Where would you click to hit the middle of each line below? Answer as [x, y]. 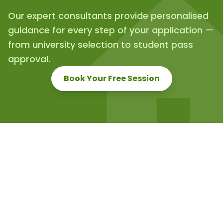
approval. [29, 59]
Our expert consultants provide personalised [108, 16]
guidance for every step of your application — [111, 30]
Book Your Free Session [111, 78]
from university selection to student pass [101, 45]
